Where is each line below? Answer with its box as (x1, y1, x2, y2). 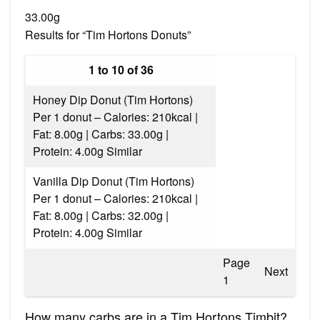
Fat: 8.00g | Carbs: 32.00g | (33, 206, 169, 224)
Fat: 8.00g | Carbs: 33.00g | (33, 125, 169, 142)
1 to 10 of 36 (88, 61, 154, 78)
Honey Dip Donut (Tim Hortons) (33, 91, 193, 108)
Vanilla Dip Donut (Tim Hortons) (33, 172, 194, 189)
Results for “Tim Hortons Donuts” (25, 26, 191, 43)
